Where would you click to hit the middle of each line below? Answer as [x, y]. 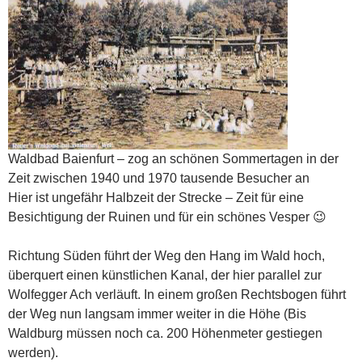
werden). [33, 352]
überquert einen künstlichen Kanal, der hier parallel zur [165, 275]
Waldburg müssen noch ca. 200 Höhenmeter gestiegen [165, 333]
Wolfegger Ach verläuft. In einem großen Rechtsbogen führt [177, 294]
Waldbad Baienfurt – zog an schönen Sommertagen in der [173, 158]
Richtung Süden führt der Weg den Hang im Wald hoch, [166, 255]
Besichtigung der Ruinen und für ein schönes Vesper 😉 [167, 217]
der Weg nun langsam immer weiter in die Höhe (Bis [157, 314]
